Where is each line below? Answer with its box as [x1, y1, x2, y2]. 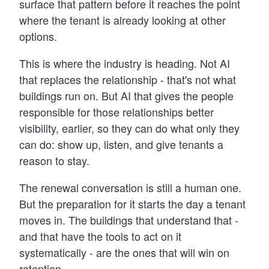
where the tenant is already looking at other [19, 11, 226, 28]
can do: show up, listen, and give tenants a [19, 136, 223, 152]
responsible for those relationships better [19, 103, 214, 119]
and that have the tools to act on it [19, 228, 181, 244]
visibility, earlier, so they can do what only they [19, 119, 240, 136]
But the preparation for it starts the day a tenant [19, 195, 246, 211]
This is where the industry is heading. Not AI [19, 55, 230, 71]
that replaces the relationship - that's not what [19, 71, 236, 87]
